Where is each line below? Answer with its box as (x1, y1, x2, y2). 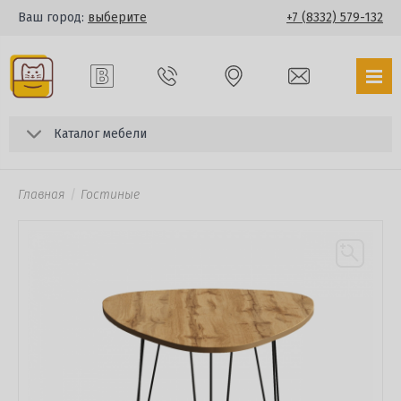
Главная (18, 187, 65, 202)
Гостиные (81, 187, 140, 202)
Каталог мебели (54, 126, 147, 141)
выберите (88, 10, 147, 25)
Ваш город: (18, 10, 88, 25)
